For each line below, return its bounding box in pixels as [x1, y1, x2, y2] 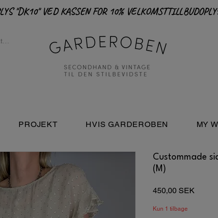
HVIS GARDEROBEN [86, 120, 169, 129]
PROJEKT [18, 120, 58, 129]
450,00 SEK [153, 186, 195, 195]
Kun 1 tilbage [153, 205, 188, 212]
